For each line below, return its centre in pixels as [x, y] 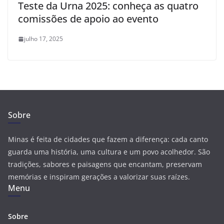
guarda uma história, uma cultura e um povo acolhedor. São [109, 152]
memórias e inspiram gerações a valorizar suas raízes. [99, 177]
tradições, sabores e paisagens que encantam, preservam [105, 164]
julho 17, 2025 [43, 39]
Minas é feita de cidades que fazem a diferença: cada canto [108, 139]
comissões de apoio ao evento [88, 19]
